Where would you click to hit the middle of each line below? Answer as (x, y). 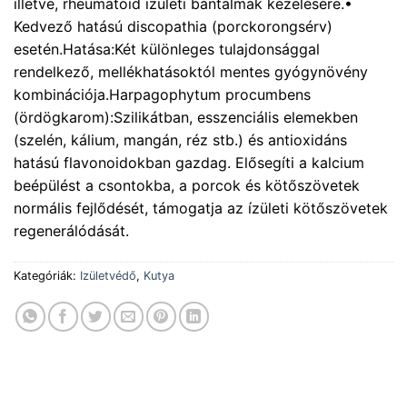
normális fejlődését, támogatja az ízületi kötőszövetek (201, 208)
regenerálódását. (71, 231)
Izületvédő (108, 276)
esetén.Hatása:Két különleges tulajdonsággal (167, 50)
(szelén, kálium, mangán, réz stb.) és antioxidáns (180, 140)
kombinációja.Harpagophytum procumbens (162, 95)
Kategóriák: (47, 276)
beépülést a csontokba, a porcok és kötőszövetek (187, 186)
